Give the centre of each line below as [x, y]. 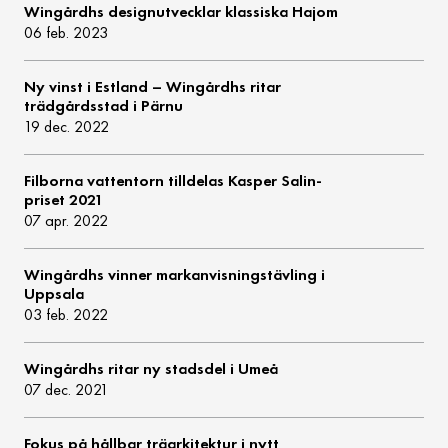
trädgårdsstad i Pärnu [104, 106]
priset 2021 [64, 200]
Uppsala [54, 294]
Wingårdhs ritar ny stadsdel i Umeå [151, 369]
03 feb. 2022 [66, 315]
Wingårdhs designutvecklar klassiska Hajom [181, 12]
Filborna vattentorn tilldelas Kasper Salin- [173, 181]
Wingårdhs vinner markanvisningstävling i [175, 275]
